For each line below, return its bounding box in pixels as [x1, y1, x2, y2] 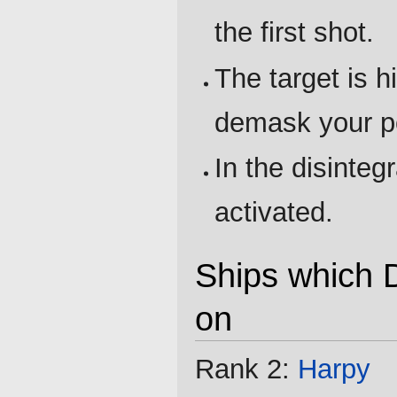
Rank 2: [195, 354, 298, 385]
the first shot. [214, 17, 375, 49]
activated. [214, 197, 334, 229]
